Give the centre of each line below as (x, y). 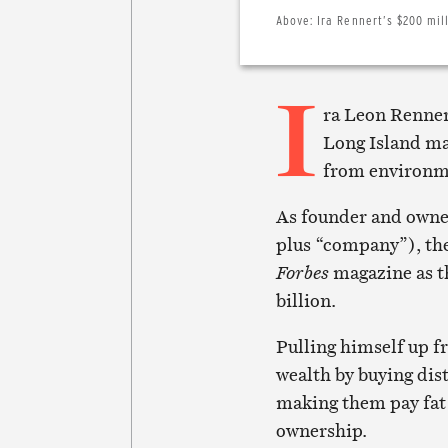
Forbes (302, 273)
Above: (296, 20)
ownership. (321, 431)
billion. (305, 301)
